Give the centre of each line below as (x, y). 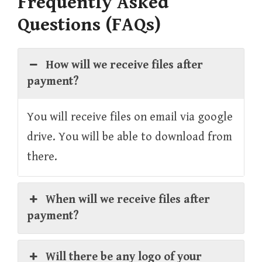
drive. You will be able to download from (130, 137)
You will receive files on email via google (130, 118)
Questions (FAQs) (89, 25)
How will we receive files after (125, 65)
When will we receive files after (128, 200)
